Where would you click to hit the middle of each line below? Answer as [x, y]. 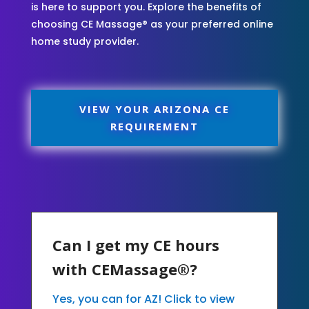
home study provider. [84, 41]
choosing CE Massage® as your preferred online [152, 24]
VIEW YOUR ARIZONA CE [154, 109]
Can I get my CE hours [136, 245]
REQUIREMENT [154, 126]
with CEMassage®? [124, 269]
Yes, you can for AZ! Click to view [143, 299]
